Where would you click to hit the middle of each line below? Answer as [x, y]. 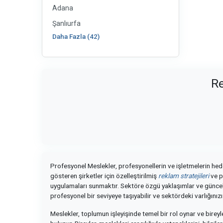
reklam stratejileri [184, 176]
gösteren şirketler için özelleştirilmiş [104, 176]
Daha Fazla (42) [76, 36]
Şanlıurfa [66, 23]
